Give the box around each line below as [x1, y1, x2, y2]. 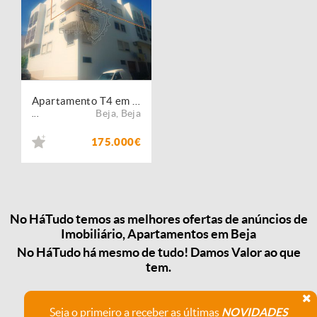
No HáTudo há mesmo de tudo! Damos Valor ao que [16, 244, 301, 260]
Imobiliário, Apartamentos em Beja [61, 226, 256, 242]
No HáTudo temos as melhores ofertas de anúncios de [9, 212, 308, 227]
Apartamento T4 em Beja [132, 95, 140, 107]
